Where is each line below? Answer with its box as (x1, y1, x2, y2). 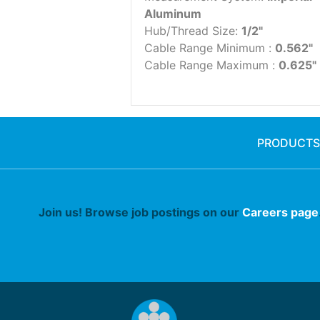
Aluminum (144, 6, 201, 21)
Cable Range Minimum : (144, 41, 275, 56)
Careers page (241, 205, 319, 220)
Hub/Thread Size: (144, 24, 241, 39)
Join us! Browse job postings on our (38, 205, 242, 220)
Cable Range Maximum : (144, 58, 279, 73)
